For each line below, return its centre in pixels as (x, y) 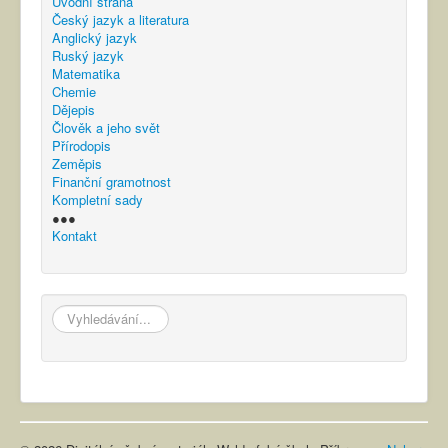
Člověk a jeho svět (106, 127)
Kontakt (74, 235)
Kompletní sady (97, 199)
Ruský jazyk (88, 55)
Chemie (74, 91)
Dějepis (73, 109)
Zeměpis (77, 163)
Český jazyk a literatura (120, 19)
